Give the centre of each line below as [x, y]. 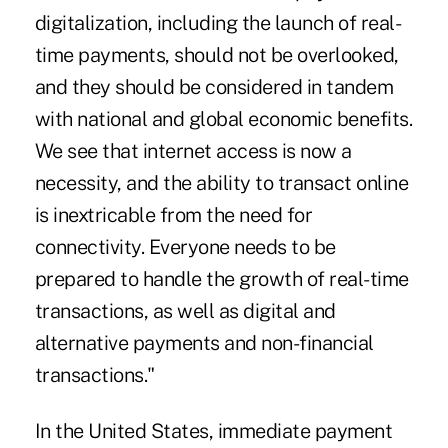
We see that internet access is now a [193, 150]
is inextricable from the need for [173, 214]
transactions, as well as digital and [185, 310]
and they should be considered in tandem [214, 86]
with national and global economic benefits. [223, 118]
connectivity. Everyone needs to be [185, 246]
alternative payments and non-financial [204, 342]
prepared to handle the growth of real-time [221, 278]
